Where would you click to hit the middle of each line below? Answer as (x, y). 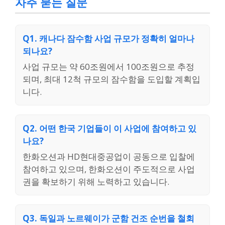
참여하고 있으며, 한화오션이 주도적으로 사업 (109, 169)
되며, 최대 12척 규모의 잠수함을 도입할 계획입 (111, 79)
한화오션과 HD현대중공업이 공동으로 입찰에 (109, 157)
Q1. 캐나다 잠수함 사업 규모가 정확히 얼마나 (108, 39)
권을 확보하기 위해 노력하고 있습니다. (96, 182)
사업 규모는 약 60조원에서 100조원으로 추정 (108, 67)
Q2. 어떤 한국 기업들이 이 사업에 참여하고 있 (109, 129)
